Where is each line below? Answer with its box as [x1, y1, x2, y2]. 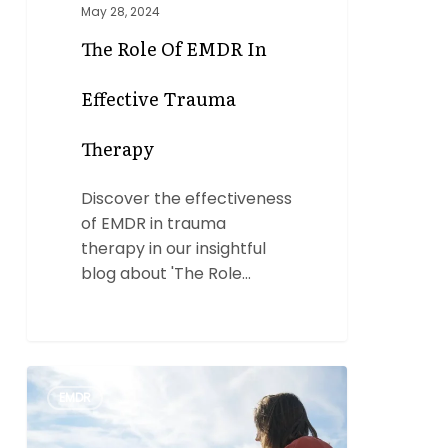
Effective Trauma [81, 85, 237, 113]
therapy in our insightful [81, 237, 267, 261]
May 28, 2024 [81, 3, 161, 21]
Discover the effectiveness [81, 187, 293, 211]
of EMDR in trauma [81, 212, 227, 236]
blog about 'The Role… [81, 262, 252, 286]
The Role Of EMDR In [81, 35, 268, 63]
